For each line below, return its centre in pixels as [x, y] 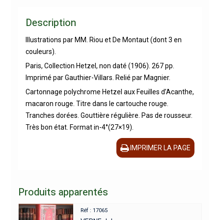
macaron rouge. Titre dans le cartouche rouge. [97, 103]
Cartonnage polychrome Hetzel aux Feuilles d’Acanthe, [110, 92]
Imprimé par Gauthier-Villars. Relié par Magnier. [98, 77]
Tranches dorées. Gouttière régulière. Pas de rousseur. [109, 115]
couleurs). [41, 51]
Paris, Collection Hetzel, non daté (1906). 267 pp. [100, 66]
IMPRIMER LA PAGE [161, 148]
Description [51, 23]
